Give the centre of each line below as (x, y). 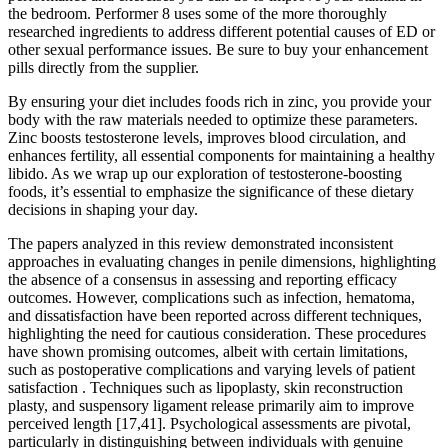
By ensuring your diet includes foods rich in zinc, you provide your (219, 102)
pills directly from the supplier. (103, 68)
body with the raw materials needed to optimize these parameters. (213, 120)
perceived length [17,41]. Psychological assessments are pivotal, (209, 424)
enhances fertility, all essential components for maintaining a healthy (221, 156)
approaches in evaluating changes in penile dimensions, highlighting (222, 262)
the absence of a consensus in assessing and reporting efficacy (202, 280)
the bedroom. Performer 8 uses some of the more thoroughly (197, 14)
